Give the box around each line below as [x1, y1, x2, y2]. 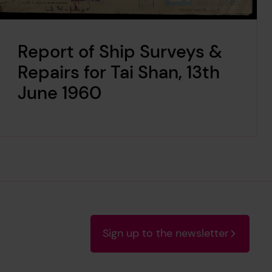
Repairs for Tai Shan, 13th [17, 61, 220, 84]
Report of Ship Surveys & [17, 40, 222, 64]
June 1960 [17, 81, 101, 105]
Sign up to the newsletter [103, 226, 229, 241]
